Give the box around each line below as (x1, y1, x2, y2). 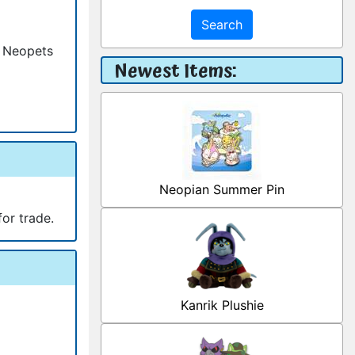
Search (201, 17, 242, 32)
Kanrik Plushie (180, 297, 264, 313)
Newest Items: (114, 56, 237, 86)
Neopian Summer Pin (159, 181, 284, 197)
